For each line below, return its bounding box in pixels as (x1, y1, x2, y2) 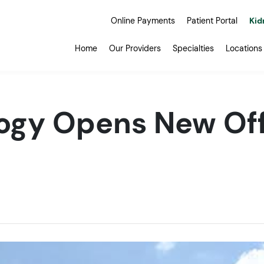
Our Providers (109, 43, 161, 54)
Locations (226, 43, 262, 54)
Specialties (173, 43, 214, 54)
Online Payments (111, 15, 175, 26)
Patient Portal (187, 15, 237, 26)
